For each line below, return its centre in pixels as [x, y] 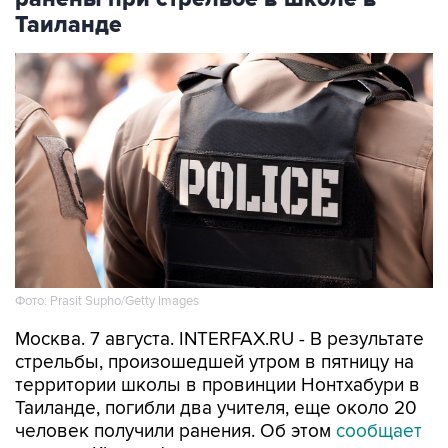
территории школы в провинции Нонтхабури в [217, 385]
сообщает [379, 431]
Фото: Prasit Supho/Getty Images [107, 301]
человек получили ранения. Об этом [175, 431]
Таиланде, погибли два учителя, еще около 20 [216, 408]
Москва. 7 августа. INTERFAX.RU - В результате [219, 339]
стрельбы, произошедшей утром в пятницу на [214, 362]
